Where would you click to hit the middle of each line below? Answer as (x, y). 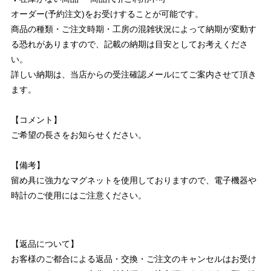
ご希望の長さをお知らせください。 (79, 135)
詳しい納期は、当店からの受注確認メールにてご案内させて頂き (134, 74)
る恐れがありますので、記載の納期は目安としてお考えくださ (129, 44)
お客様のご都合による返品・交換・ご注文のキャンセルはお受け (134, 259)
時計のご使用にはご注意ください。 (79, 195)
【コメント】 (36, 120)
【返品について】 (45, 244)
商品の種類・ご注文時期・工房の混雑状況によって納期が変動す (134, 29)
